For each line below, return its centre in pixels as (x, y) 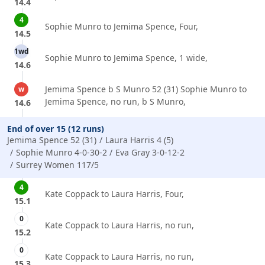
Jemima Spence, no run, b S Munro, (115, 102)
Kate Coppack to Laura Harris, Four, (114, 194)
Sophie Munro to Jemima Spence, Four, (122, 27)
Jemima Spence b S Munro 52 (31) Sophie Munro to (146, 89)
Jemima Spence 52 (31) (52, 140)
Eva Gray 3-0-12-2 (150, 153)
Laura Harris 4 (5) (139, 140)
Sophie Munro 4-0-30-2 (61, 153)
